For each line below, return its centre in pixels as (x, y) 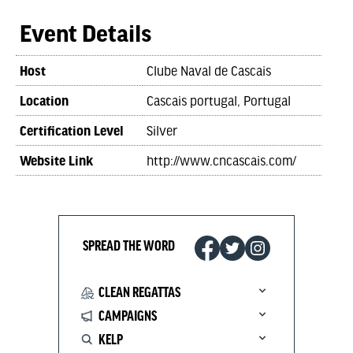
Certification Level (72, 130)
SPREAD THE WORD (129, 246)
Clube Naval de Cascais (209, 70)
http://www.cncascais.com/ (221, 160)
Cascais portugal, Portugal (219, 100)
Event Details (85, 32)
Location (44, 100)
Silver (162, 130)
